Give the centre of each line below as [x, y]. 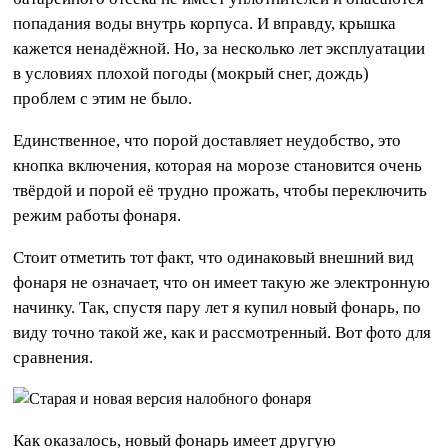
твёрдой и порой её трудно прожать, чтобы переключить [220, 190]
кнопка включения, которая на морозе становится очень [218, 165]
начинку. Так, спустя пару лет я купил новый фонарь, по [217, 307]
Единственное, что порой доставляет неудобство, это [207, 140]
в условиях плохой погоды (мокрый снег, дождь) [191, 73]
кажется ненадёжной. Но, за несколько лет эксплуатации [219, 48]
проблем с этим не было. [103, 98]
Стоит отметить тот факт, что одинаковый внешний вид [214, 257]
